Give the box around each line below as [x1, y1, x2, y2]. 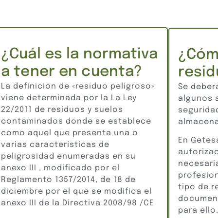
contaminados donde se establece [1, 117, 151, 126]
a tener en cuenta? [1, 64, 143, 79]
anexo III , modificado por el [1, 163, 120, 172]
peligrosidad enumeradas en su [1, 152, 136, 161]
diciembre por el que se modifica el [1, 187, 152, 196]
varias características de [1, 140, 109, 149]
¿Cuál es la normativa [1, 46, 158, 62]
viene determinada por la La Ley [1, 93, 137, 102]
